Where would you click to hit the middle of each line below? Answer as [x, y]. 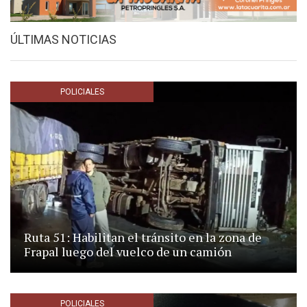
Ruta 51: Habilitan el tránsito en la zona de [143, 237]
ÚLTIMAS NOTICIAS [63, 40]
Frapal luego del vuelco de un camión [128, 252]
